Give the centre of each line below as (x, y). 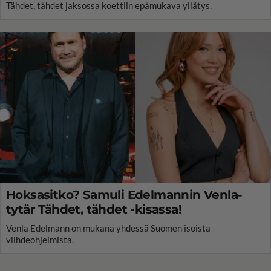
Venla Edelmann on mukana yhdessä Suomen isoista (108, 228)
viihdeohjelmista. (40, 240)
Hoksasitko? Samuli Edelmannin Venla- (124, 195)
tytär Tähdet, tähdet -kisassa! (94, 210)
